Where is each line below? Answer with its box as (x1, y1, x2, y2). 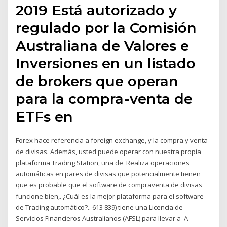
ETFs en (16, 108, 78, 126)
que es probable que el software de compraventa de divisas (16, 180, 203, 190)
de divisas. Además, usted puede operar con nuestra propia (16, 147, 202, 157)
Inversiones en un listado (16, 55, 196, 72)
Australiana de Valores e (16, 37, 190, 55)
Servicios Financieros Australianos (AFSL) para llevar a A (16, 214, 188, 223)
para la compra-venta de (16, 90, 193, 108)
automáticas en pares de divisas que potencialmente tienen (16, 169, 201, 179)
